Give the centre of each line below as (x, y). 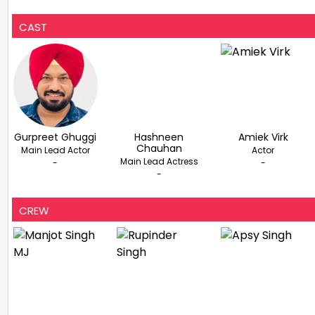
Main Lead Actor (55, 150)
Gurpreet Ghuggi (56, 137)
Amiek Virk (263, 137)
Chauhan (159, 148)
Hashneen (159, 137)
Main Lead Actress (159, 161)
